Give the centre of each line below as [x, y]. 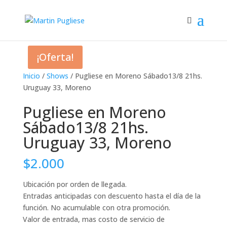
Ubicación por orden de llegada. [74, 184]
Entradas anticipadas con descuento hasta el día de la [111, 196]
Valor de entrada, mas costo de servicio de [93, 219]
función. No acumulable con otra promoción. [96, 207]
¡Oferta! [55, 57]
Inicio [31, 76]
